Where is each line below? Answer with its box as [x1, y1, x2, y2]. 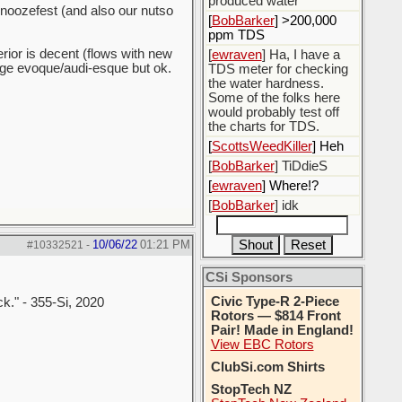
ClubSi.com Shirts [210, 360, 325, 374]
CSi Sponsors [205, 270, 293, 284]
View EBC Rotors [210, 337, 314, 352]
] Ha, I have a [261, 48, 340, 62]
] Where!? [261, 179, 319, 193]
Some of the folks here [207, 91, 340, 105]
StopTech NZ [210, 382, 292, 397]
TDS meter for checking [207, 62, 348, 76]
